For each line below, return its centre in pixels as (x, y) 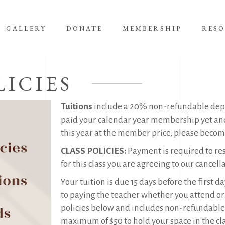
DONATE (84, 28)
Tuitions (77, 107)
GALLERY (26, 28)
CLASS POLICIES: (94, 151)
